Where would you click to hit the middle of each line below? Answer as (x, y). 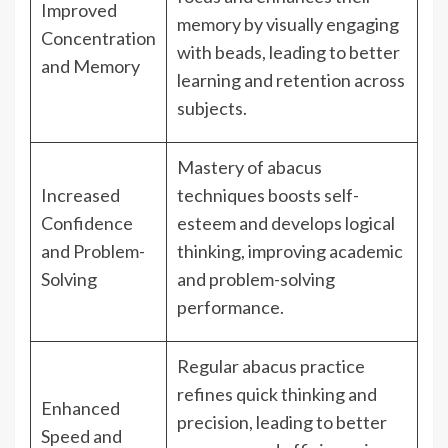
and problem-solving (256, 279)
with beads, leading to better (288, 52)
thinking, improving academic (290, 251)
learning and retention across (291, 80)
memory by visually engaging (288, 24)
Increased (80, 195)
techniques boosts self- (268, 195)
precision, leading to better (282, 422)
